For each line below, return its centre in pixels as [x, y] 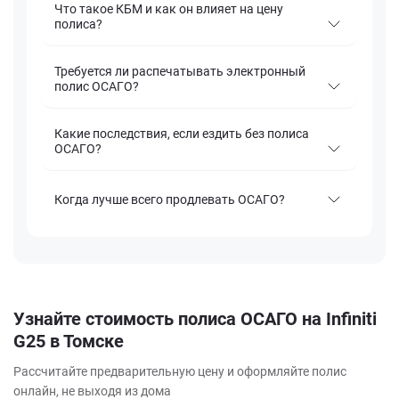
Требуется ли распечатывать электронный [180, 72]
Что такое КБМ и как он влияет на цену [169, 9]
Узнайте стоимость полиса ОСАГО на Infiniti [195, 319]
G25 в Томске [69, 342]
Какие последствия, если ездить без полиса [182, 134]
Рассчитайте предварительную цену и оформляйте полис [180, 372]
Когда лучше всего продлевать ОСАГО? [170, 199]
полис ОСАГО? [97, 87]
